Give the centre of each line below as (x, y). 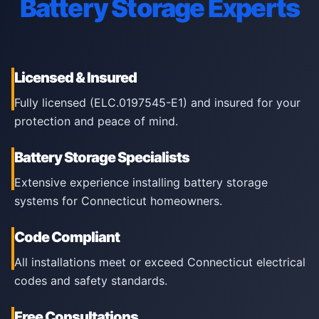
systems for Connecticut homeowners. (118, 201)
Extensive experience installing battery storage (141, 182)
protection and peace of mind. (96, 121)
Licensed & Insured (75, 78)
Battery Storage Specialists (102, 157)
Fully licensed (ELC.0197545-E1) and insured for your (157, 103)
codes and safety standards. (91, 281)
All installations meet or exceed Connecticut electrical (160, 262)
